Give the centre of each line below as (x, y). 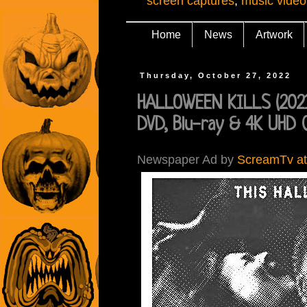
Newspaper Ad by (187, 159)
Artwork (274, 34)
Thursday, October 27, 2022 (216, 76)
